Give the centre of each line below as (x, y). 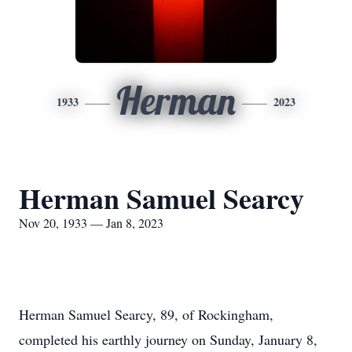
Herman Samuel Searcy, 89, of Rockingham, (146, 314)
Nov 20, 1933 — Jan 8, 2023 (91, 223)
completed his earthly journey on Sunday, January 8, (168, 339)
